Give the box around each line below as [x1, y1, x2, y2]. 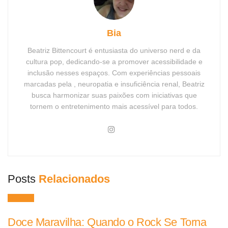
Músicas [8, 193, 34, 202]
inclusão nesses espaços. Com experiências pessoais [27, 68, 201, 77]
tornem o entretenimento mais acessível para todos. [30, 102, 198, 110]
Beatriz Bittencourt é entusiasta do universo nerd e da [27, 46, 201, 54]
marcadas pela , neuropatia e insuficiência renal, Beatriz [23, 79, 205, 88]
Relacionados [39, 172, 110, 185]
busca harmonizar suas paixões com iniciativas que [31, 91, 197, 99]
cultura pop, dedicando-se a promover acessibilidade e [25, 57, 203, 66]
